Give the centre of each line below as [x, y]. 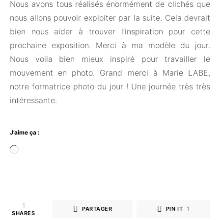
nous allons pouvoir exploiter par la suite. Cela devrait [110, 17]
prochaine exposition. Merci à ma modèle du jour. [110, 45]
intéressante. [33, 100]
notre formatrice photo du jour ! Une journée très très [110, 86]
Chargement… [44, 148]
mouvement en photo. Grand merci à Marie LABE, [110, 72]
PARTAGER [97, 209]
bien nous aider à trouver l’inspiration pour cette [110, 31]
